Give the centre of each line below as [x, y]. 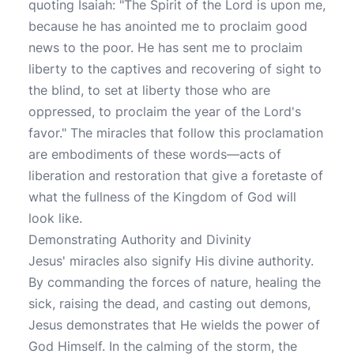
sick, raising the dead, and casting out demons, [169, 303]
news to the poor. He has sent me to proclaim [166, 47]
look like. [55, 218]
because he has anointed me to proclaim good [168, 26]
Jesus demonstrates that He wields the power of [174, 325]
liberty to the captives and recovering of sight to [175, 69]
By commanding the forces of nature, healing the [175, 282]
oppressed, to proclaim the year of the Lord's [165, 111]
